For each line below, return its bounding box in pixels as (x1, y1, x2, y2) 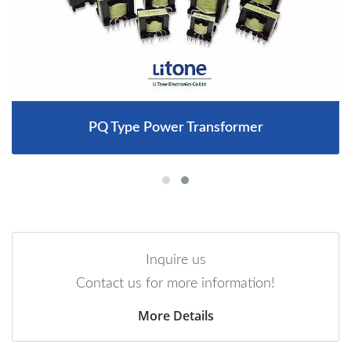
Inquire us (145, 253, 206, 268)
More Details (137, 307, 214, 325)
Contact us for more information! (76, 277, 275, 291)
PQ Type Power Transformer (88, 121, 263, 136)
